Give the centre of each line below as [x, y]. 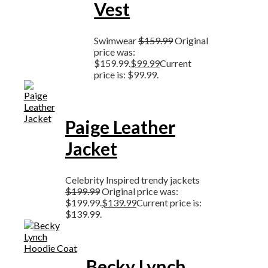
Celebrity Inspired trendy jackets [132, 179]
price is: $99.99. [127, 74]
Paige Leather [120, 127]
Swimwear [116, 40]
